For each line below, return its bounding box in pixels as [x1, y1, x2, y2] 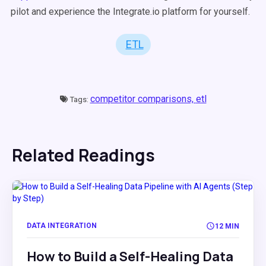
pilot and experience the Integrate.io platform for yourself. [11, 6, 250, 17]
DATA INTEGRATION [27, 221, 97, 230]
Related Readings [12, 144, 155, 166]
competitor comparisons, [90, 93, 196, 104]
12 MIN [215, 221, 239, 230]
